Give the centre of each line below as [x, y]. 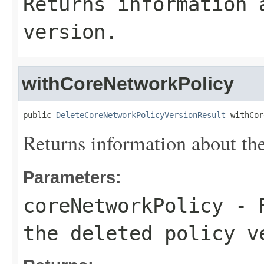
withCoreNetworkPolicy [128, 84]
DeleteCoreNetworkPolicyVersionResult [141, 115]
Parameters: [72, 177]
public [39, 115]
